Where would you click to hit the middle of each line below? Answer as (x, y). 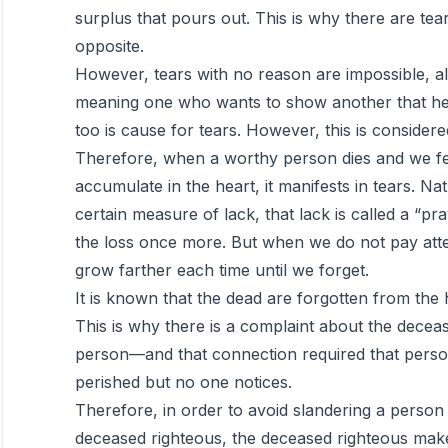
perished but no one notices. (183, 382)
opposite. (109, 46)
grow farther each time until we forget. (221, 270)
